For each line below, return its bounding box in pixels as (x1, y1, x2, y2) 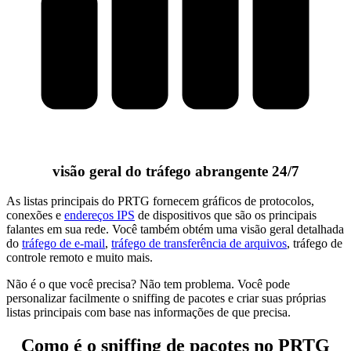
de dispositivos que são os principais (135, 208, 317, 223)
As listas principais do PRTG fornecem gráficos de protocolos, (6, 194, 314, 208)
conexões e (6, 208, 64, 223)
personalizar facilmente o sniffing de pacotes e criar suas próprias (6, 291, 326, 306)
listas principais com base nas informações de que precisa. (6, 306, 291, 320)
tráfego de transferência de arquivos (111, 237, 287, 251)
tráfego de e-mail (22, 237, 105, 251)
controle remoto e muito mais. (6, 251, 153, 265)
